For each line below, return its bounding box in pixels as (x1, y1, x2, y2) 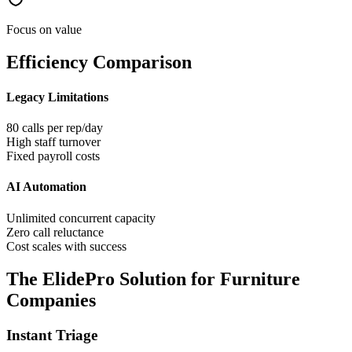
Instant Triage (6, 327, 97, 344)
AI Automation (6, 180, 86, 194)
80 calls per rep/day (6, 120, 103, 134)
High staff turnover (6, 134, 101, 148)
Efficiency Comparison (6, 52, 192, 73)
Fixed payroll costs (6, 148, 100, 163)
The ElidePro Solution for (6, 269, 220, 290)
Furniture (220, 269, 300, 290)
